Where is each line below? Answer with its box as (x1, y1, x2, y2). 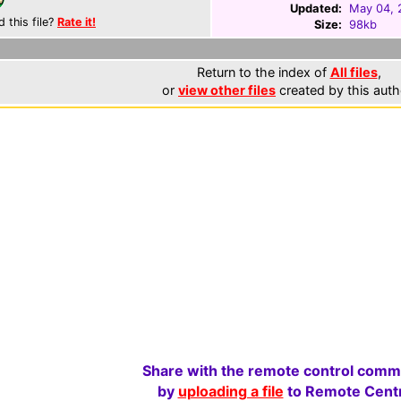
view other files (178, 82, 276, 98)
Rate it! (57, 15, 96, 29)
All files (329, 64, 378, 80)
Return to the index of (196, 64, 330, 80)
